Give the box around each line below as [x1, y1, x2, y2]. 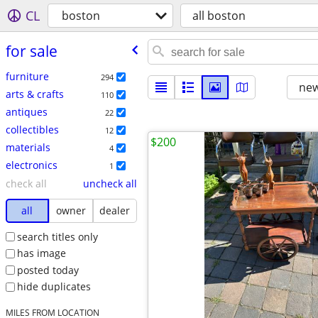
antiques [5, 104, 48, 119]
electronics [5, 158, 57, 172]
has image [16, 246, 66, 261]
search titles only [16, 229, 98, 243]
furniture [5, 69, 49, 83]
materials [5, 140, 50, 154]
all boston [192, 8, 246, 23]
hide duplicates [16, 280, 91, 294]
